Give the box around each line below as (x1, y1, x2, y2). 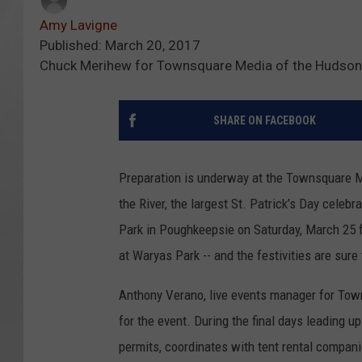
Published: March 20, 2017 (40, 37, 200, 54)
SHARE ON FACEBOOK (213, 114, 316, 128)
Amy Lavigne (40, 17, 117, 34)
